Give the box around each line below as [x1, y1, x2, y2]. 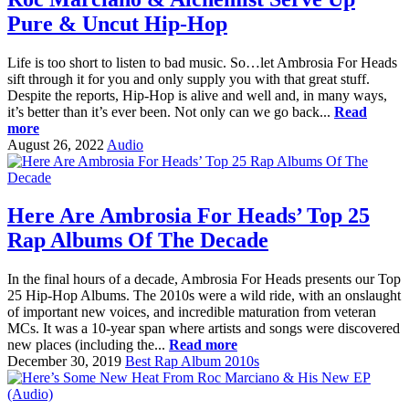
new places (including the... [7, 337, 169, 353]
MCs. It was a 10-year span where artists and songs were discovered [7, 320, 400, 337]
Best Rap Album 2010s [125, 353, 259, 370]
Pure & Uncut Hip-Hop [7, 11, 227, 36]
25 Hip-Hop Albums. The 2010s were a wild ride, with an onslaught [7, 288, 401, 304]
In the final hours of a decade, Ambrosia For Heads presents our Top [7, 271, 401, 288]
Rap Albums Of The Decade [7, 228, 268, 253]
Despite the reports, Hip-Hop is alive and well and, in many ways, [7, 87, 387, 103]
